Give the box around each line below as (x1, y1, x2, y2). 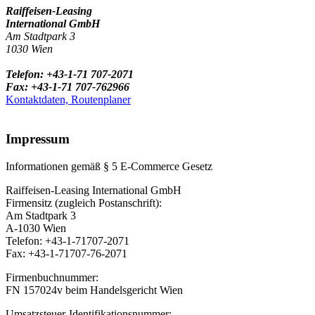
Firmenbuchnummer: (6, 271, 98, 283)
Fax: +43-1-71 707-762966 (6, 80, 129, 93)
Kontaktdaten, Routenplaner (6, 93, 131, 105)
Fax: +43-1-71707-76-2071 (6, 247, 127, 259)
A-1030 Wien (6, 221, 66, 234)
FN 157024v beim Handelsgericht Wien (6, 283, 183, 296)
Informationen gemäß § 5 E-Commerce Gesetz (6, 160, 212, 172)
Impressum (6, 131, 70, 147)
